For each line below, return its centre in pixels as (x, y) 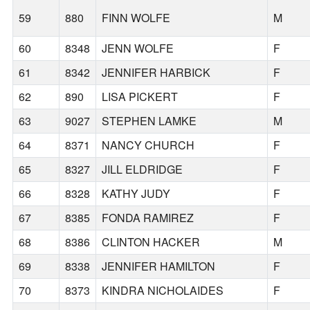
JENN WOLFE (138, 48)
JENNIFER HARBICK (156, 73)
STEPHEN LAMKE (149, 121)
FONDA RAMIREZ (148, 218)
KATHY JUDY (136, 194)
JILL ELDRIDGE (143, 170)
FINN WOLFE (136, 18)
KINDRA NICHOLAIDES (163, 291)
